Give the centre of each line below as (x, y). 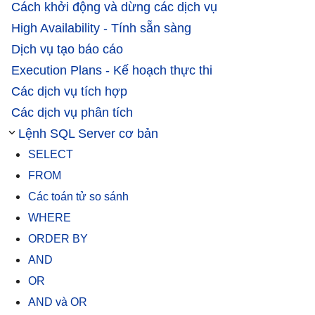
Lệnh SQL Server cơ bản (88, 133)
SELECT (51, 154)
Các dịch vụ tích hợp (69, 91)
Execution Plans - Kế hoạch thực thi (112, 70)
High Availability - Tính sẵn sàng (101, 28)
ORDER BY (58, 238)
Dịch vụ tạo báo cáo (67, 49)
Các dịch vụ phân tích (72, 112)
